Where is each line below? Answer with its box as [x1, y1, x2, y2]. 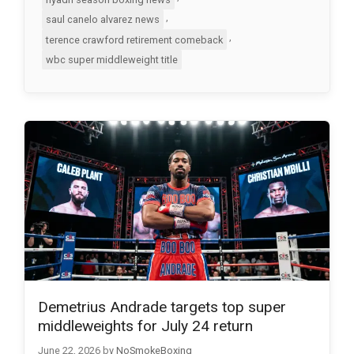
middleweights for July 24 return [38, 316, 253, 335]
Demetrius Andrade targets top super [38, 297, 286, 316]
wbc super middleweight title [45, 54, 178, 66]
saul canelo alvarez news [45, 13, 160, 26]
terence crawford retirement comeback [45, 33, 223, 46]
